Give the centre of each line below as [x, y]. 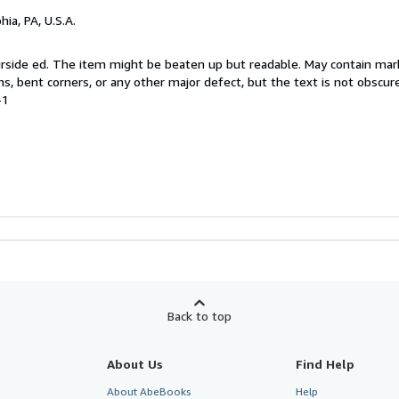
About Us [134, 363]
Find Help [326, 363]
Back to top [199, 315]
